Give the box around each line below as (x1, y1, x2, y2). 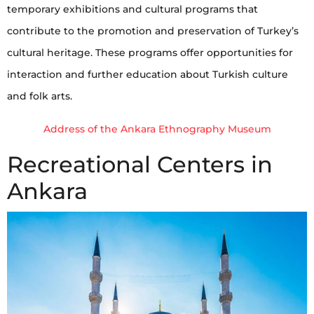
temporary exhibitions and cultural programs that (7, 2, 258, 15)
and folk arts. (7, 89, 72, 102)
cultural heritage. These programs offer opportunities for (7, 46, 293, 59)
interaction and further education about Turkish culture (7, 67, 288, 81)
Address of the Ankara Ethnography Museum (43, 122, 271, 135)
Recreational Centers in (7, 150, 273, 178)
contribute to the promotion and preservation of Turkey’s (7, 24, 299, 37)
